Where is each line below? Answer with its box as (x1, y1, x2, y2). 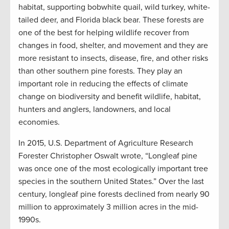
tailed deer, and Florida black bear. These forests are (18, 14, 204, 25)
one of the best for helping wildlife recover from (18, 27, 189, 38)
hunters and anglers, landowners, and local (18, 104, 171, 114)
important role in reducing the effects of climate (18, 78, 188, 89)
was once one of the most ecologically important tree (18, 163, 208, 174)
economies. (18, 117, 62, 127)
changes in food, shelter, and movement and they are (18, 40, 208, 51)
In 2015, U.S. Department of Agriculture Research (18, 138, 193, 148)
